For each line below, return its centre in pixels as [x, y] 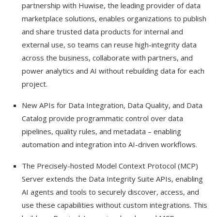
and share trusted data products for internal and [102, 32]
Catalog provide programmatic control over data [102, 118]
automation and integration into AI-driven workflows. [109, 145]
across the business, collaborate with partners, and [107, 58]
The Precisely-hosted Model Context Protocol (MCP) [110, 166]
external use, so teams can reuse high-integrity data [109, 45]
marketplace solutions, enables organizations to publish [114, 19]
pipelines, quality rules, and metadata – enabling [101, 132]
